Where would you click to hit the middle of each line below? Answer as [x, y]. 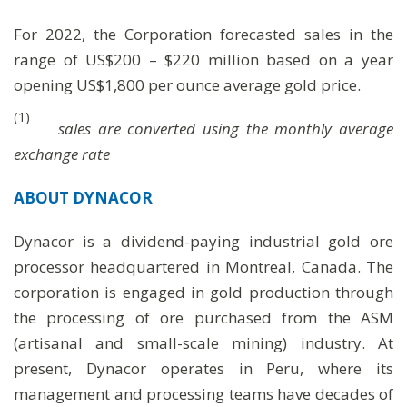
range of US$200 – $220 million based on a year [203, 60]
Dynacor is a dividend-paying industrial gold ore [203, 241]
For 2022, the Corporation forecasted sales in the [203, 34]
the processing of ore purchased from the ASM [203, 318]
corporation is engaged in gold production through [203, 292]
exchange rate [62, 154]
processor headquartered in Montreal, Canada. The [203, 267]
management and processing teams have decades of [203, 394]
